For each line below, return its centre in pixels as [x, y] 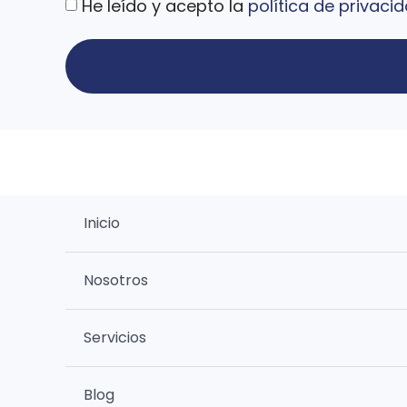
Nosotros [116, 281]
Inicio [102, 223]
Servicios [115, 338]
